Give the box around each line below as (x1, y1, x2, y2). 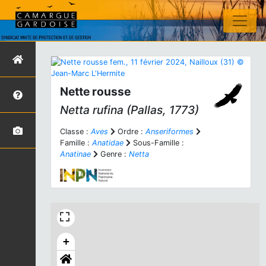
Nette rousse (60, 84, 131, 99)
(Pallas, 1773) (123, 103, 199, 117)
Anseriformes (145, 127, 194, 136)
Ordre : (115, 127, 145, 136)
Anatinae (60, 150, 91, 159)
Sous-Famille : (131, 138, 184, 147)
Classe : (60, 127, 91, 136)
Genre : (98, 150, 129, 159)
